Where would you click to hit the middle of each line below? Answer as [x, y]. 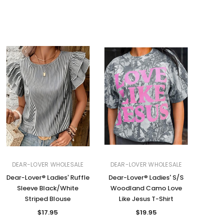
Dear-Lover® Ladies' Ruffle [48, 177]
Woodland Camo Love [146, 188]
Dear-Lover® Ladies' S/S [146, 177]
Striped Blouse [48, 199]
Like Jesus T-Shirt [146, 199]
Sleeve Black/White [48, 188]
